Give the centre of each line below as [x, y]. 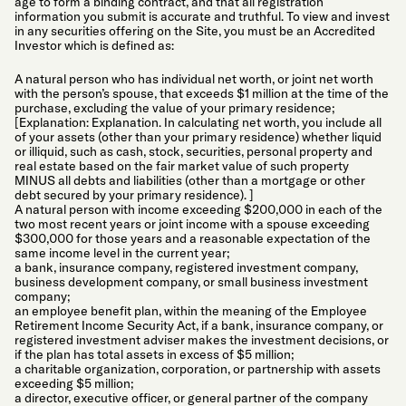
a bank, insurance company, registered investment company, [186, 268]
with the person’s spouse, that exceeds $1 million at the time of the [202, 94]
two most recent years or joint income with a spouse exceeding [192, 224]
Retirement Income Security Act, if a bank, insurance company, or [199, 326]
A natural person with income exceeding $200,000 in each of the [198, 210]
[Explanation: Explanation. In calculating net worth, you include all [198, 123]
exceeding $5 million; [74, 384]
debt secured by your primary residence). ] [134, 195]
